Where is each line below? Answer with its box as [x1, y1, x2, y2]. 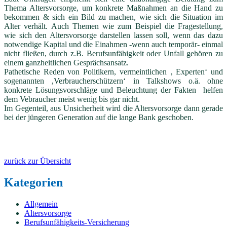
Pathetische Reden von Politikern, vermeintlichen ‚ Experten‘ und [4, 67, 223, 76]
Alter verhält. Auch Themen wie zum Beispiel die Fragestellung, [4, 21, 223, 30]
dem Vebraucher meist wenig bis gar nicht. [4, 94, 140, 103]
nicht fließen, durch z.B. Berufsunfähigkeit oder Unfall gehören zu [4, 49, 223, 58]
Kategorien [4, 175, 63, 189]
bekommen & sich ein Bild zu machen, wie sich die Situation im [4, 12, 223, 21]
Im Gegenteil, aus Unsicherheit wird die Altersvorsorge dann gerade [4, 103, 223, 112]
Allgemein [24, 199, 58, 208]
